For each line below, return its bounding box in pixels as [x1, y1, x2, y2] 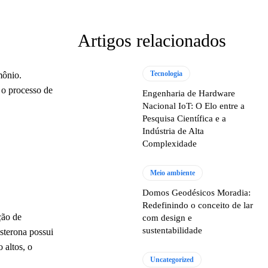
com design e [142, 213, 193, 223]
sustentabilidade [142, 226, 203, 235]
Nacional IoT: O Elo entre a [142, 101, 245, 111]
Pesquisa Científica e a [142, 114, 227, 123]
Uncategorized [150, 255, 194, 264]
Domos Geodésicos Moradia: [142, 188, 251, 197]
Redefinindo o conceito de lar [142, 200, 254, 210]
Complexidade [142, 139, 197, 148]
